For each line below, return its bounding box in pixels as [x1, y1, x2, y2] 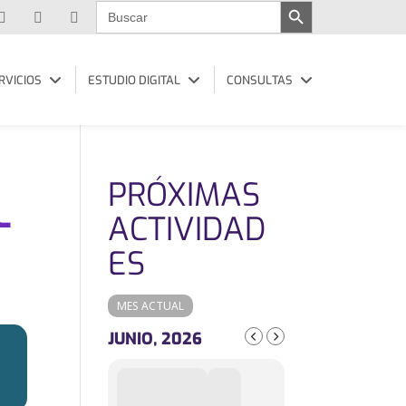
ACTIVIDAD [108, 208, 266, 250]
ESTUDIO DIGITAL [88, 72, 180, 88]
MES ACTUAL [117, 298, 185, 314]
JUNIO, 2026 [108, 327, 203, 350]
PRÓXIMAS [108, 174, 261, 216]
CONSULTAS [227, 72, 293, 88]
